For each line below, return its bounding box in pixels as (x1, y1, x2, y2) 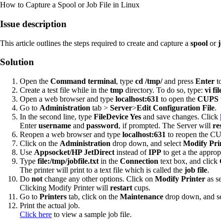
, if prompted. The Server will (118, 121, 213, 130)
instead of (114, 148, 148, 157)
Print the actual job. (20, 201, 80, 210)
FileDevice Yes (94, 112, 141, 121)
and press (162, 77, 195, 86)
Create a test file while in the (20, 86, 110, 95)
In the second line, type (20, 112, 94, 121)
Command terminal (50, 77, 116, 86)
